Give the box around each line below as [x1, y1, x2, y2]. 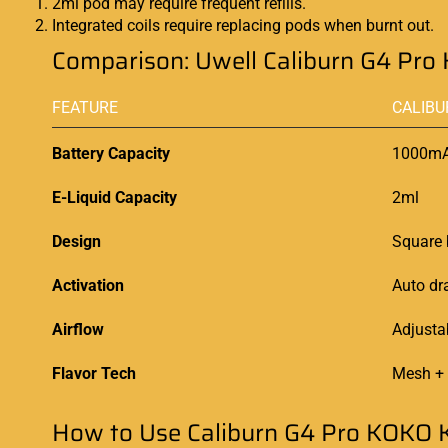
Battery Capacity [52, 144, 170, 164]
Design [52, 232, 101, 252]
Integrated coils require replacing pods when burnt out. [52, 15, 434, 35]
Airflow [52, 320, 104, 340]
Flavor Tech [52, 364, 136, 384]
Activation [52, 276, 124, 296]
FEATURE [52, 98, 118, 118]
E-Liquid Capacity [52, 188, 177, 208]
